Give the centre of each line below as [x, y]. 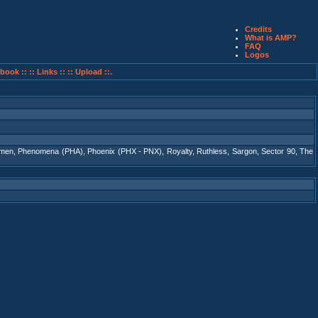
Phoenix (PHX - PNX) [125, 151]
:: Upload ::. [89, 72]
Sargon [244, 151]
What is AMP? [271, 38]
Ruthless [212, 151]
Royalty [179, 151]
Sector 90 [278, 151]
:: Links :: [47, 72]
